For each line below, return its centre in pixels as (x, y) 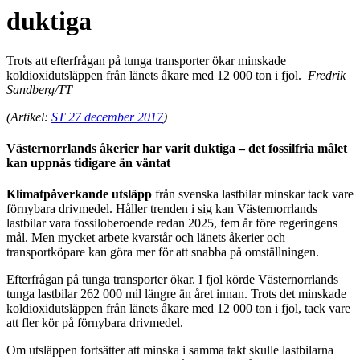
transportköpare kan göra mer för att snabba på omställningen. (163, 252)
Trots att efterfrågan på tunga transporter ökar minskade (146, 60)
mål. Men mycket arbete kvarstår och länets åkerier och (146, 238)
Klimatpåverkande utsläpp (79, 194)
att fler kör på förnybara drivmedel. (95, 323)
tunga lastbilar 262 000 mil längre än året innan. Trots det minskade (176, 294)
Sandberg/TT (39, 89)
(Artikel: (29, 117)
